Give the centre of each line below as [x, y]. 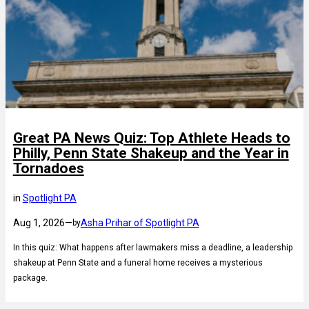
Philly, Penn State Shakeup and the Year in [151, 153]
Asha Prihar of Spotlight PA [140, 222]
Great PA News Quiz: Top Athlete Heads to [151, 138]
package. [30, 278]
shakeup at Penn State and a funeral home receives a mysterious [138, 262]
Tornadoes [48, 168]
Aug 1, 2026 [39, 222]
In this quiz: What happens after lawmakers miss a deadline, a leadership [152, 247]
